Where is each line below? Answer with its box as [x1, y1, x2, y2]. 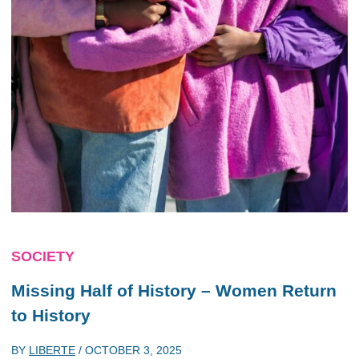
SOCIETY [11, 248, 75, 264]
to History [11, 306, 91, 325]
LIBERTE [29, 343, 75, 357]
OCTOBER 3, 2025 [85, 343, 182, 357]
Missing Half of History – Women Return [11, 281, 337, 300]
